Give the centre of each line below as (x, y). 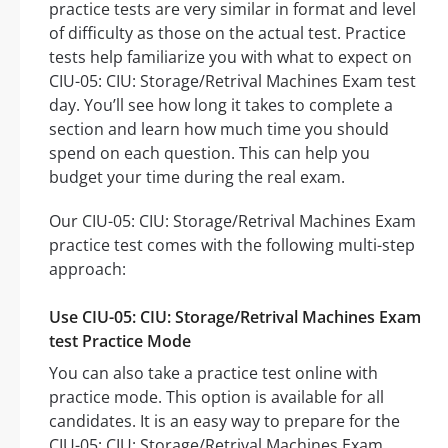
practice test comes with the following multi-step (232, 245)
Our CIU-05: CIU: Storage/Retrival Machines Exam (232, 221)
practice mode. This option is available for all (216, 397)
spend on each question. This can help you (209, 153)
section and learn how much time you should (219, 129)
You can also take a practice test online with (213, 373)
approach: (87, 269)
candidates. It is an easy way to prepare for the (224, 421)
